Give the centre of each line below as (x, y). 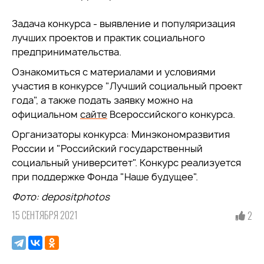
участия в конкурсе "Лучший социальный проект (127, 86)
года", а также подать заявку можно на (102, 100)
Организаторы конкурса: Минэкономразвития (121, 135)
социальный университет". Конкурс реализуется (126, 163)
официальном (46, 115)
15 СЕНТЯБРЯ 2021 (45, 215)
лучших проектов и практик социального (108, 38)
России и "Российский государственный (107, 149)
